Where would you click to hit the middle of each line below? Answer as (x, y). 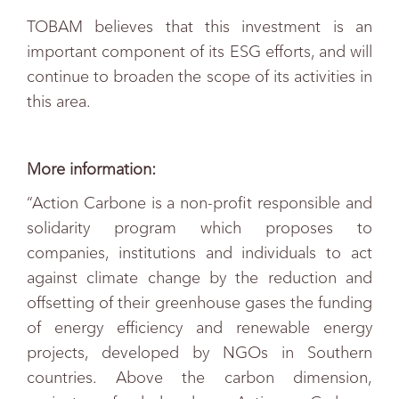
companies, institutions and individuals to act (199, 253)
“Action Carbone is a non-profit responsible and (199, 203)
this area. (59, 102)
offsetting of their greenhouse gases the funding (199, 303)
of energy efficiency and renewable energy (199, 328)
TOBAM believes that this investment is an (199, 27)
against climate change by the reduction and (199, 278)
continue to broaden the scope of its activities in (199, 77)
